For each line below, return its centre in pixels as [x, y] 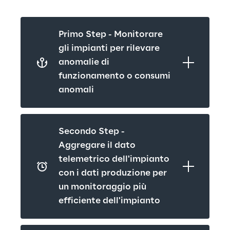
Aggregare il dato [97, 145]
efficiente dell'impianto [109, 201]
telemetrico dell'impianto [114, 159]
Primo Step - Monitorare [111, 34]
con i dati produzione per [113, 173]
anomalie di [84, 62]
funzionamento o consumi [114, 76]
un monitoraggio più [102, 187]
